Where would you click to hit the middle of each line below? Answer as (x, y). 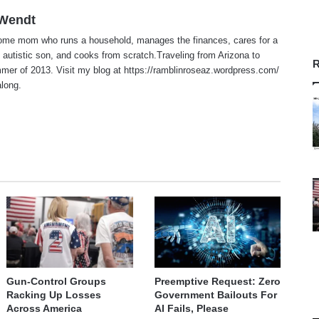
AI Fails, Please (191, 309)
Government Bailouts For (215, 295)
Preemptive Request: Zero (217, 282)
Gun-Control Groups (57, 282)
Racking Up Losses (54, 295)
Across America (45, 309)
